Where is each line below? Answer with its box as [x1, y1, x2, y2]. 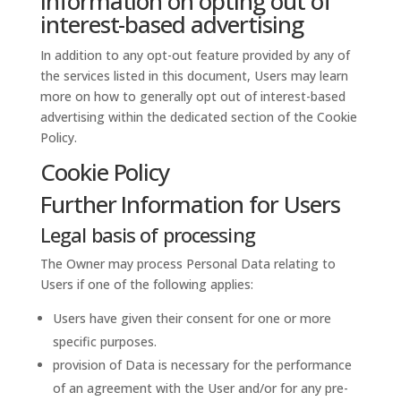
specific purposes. [52, 333, 157, 350]
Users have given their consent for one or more [52, 310, 331, 327]
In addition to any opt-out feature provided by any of [39, 47, 350, 64]
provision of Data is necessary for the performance [52, 356, 352, 373]
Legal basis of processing [39, 221, 255, 248]
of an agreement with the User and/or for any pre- [52, 380, 348, 397]
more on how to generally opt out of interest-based [39, 88, 346, 105]
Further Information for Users [39, 188, 340, 220]
